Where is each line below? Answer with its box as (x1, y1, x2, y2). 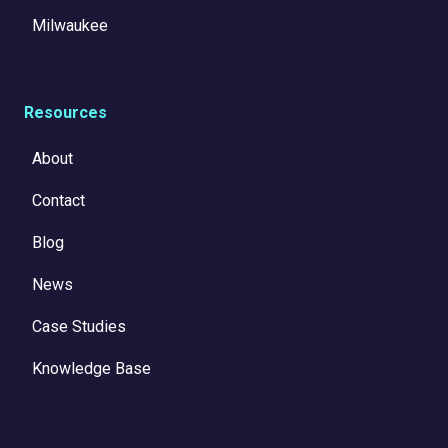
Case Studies (32, 316, 126, 336)
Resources (24, 102, 107, 122)
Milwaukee (32, 15, 112, 35)
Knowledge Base (32, 358, 151, 378)
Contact (32, 190, 85, 210)
